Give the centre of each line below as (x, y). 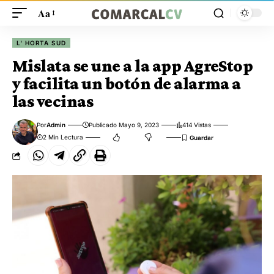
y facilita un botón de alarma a (127, 83)
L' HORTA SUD (41, 43)
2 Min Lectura (63, 137)
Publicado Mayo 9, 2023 (124, 125)
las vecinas (53, 101)
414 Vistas (197, 125)
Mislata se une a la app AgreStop (133, 66)
